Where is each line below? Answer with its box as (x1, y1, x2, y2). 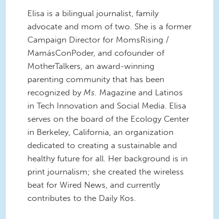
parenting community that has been (27, 74, 164, 84)
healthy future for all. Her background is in (27, 153, 188, 163)
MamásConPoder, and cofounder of (27, 47, 164, 58)
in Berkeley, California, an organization (27, 127, 174, 137)
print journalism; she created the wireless (27, 166, 184, 176)
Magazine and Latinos (97, 87, 183, 97)
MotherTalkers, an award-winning (27, 61, 154, 71)
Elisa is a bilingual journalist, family (27, 8, 158, 18)
